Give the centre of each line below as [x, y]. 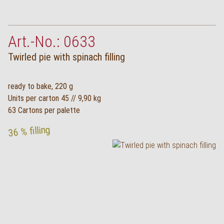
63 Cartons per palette [44, 110]
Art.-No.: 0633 [52, 41]
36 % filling [29, 131]
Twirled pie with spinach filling [66, 57]
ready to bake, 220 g [40, 86]
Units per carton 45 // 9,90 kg [54, 98]
